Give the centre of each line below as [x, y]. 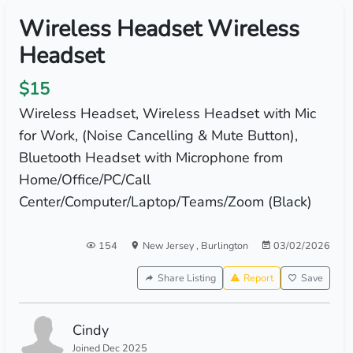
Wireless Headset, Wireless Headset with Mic [167, 113]
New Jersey [169, 245]
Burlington [224, 245]
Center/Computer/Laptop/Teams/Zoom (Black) [165, 202]
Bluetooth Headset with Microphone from [150, 158]
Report [258, 278]
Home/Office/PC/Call [84, 180]
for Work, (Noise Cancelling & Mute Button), [158, 136]
